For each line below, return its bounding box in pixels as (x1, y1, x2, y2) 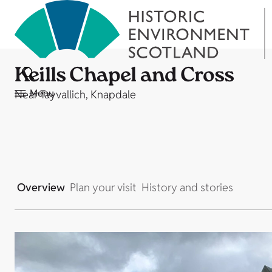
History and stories (141, 180, 233, 194)
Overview (17, 180, 65, 194)
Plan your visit (70, 180, 137, 194)
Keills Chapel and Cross (15, 62, 234, 92)
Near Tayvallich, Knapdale (15, 87, 136, 101)
